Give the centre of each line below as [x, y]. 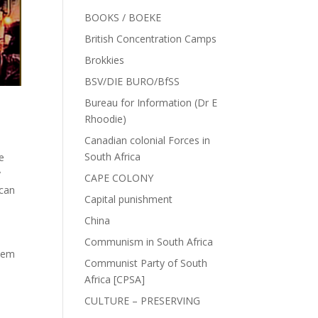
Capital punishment [129, 199]
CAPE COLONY [119, 178]
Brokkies [105, 60]
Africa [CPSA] [115, 279]
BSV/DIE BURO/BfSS [132, 81]
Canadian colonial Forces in [148, 140]
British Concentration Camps [151, 39]
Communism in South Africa [149, 242]
